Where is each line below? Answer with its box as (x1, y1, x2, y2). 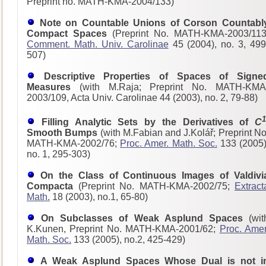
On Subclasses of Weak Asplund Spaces (41, 213, 243, 223)
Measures (27, 82, 71, 93)
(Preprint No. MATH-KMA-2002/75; (73, 180, 235, 191)
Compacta (27, 180, 73, 191)
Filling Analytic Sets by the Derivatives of (41, 116, 255, 127)
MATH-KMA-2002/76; (27, 138, 121, 148)
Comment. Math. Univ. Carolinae (27, 39, 169, 50)
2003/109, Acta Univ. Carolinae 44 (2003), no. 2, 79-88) (27, 93, 258, 103)
